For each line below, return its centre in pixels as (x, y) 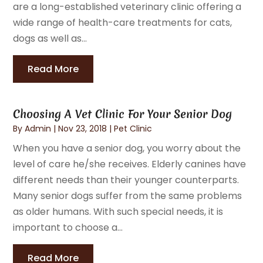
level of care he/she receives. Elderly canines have (130, 164)
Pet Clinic (133, 128)
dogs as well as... (50, 38)
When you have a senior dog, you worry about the (127, 148)
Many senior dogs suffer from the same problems (128, 195)
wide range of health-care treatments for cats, (123, 22)
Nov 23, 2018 (83, 128)
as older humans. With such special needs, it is (118, 211)
